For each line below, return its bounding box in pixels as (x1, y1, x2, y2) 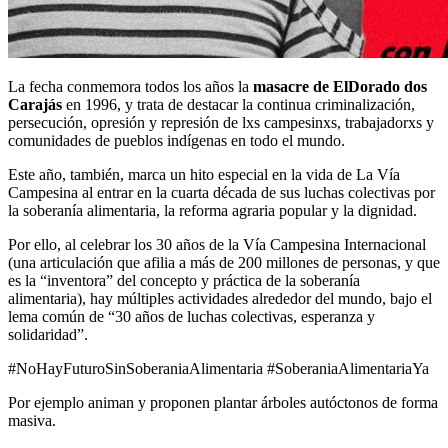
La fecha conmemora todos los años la (8, 78, 253, 96)
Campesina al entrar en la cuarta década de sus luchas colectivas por (8, 184, 435, 202)
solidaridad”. (8, 326, 88, 344)
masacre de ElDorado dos (253, 78, 427, 96)
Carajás (8, 96, 62, 114)
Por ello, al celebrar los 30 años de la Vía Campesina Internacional (8, 236, 426, 254)
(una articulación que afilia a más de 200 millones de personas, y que (8, 254, 440, 272)
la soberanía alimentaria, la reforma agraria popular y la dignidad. (8, 202, 417, 220)
